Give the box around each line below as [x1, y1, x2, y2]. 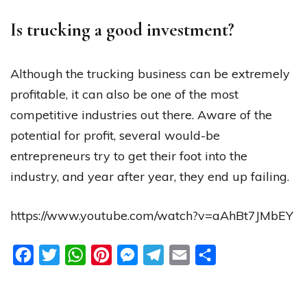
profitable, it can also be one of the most [10, 86, 238, 102]
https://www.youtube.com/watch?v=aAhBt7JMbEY [10, 207, 293, 223]
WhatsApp [86, 247, 140, 262]
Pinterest [112, 247, 157, 262]
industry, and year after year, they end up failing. [10, 168, 289, 184]
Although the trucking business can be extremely [10, 65, 290, 82]
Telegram [164, 247, 210, 262]
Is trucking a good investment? [10, 18, 234, 41]
